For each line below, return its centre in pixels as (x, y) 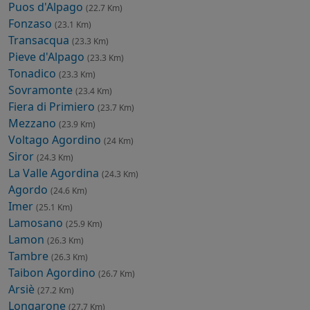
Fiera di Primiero (53, 107)
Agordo (29, 190)
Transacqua (40, 40)
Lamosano (37, 223)
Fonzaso (31, 24)
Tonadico (34, 74)
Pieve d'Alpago (48, 57)
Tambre (30, 256)
